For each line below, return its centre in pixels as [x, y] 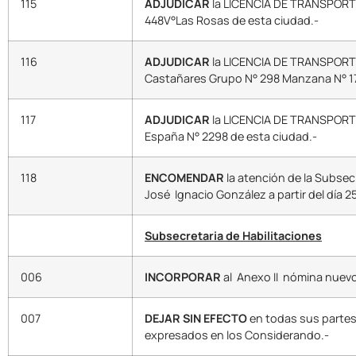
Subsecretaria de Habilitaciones [233, 236]
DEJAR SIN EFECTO [197, 319]
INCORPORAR [183, 277]
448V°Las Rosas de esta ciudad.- [232, 21]
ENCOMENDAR [184, 178]
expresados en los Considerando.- [237, 335]
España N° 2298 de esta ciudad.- [231, 137]
